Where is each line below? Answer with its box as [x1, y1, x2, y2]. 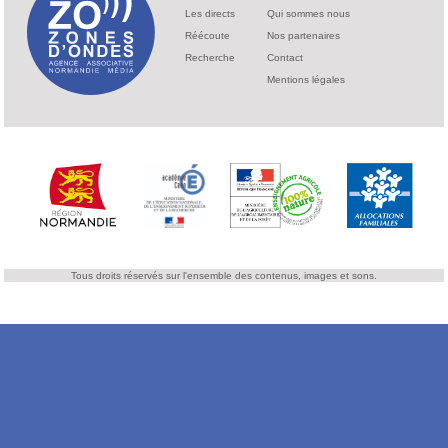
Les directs [184, 8, 235, 19]
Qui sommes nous [266, 8, 350, 19]
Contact [266, 52, 303, 63]
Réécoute [184, 30, 230, 41]
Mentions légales [266, 74, 345, 85]
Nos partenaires [266, 30, 340, 41]
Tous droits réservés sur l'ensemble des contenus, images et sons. [71, 270, 377, 281]
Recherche [184, 52, 235, 63]
